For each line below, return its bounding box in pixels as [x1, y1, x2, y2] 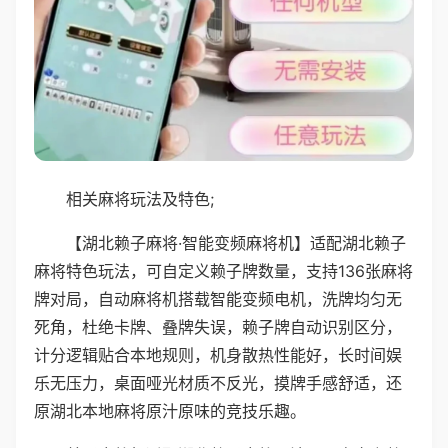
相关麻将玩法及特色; [66, 188, 214, 209]
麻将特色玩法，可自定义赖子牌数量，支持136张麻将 [34, 260, 413, 281]
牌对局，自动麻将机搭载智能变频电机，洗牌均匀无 [34, 288, 402, 309]
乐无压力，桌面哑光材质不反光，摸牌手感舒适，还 [34, 372, 402, 393]
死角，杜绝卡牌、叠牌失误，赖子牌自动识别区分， [34, 316, 402, 337]
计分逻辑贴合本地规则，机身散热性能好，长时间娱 [34, 344, 402, 365]
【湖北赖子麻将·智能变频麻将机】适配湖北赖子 [66, 232, 406, 253]
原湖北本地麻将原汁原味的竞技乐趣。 [34, 400, 306, 421]
